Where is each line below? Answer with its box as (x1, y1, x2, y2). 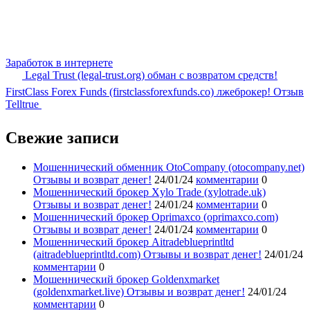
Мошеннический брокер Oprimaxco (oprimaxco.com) (33, 210, 278, 223)
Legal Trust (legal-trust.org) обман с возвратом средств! (22, 69, 277, 81)
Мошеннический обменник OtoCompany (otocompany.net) (33, 161, 304, 173)
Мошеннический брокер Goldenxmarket (33, 273, 219, 285)
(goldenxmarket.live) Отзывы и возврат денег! (33, 285, 245, 298)
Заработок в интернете (6, 56, 113, 69)
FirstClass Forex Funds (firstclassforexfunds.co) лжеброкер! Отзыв (6, 85, 304, 98)
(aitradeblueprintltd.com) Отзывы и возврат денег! (33, 248, 262, 260)
